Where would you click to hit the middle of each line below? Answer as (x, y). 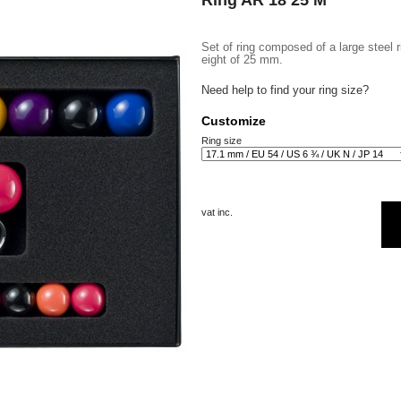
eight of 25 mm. (242, 60)
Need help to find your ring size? (285, 90)
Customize (234, 121)
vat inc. (217, 212)
